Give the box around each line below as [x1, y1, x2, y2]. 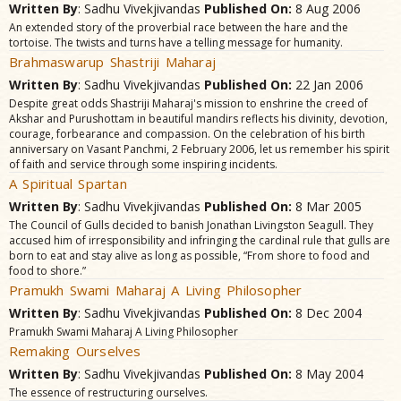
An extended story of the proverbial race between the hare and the [9, 20, 348, 35]
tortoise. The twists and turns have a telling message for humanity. [9, 35, 343, 50]
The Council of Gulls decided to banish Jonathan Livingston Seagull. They [9, 218, 373, 233]
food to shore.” [9, 263, 86, 278]
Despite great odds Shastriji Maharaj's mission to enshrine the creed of [9, 96, 368, 111]
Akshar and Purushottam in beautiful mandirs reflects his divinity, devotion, [9, 111, 388, 126]
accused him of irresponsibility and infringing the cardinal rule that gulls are [9, 233, 390, 248]
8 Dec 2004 [292, 304, 362, 321]
